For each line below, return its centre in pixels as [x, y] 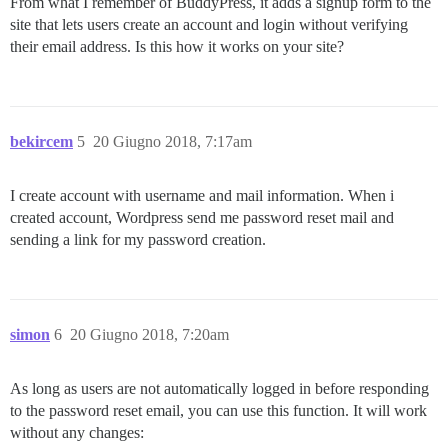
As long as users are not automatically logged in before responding [219, 388]
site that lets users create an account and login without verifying [209, 24]
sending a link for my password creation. [138, 239]
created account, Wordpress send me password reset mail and [202, 217]
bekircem [41, 141]
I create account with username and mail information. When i [202, 195]
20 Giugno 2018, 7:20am [149, 334]
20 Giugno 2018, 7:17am [172, 141]
